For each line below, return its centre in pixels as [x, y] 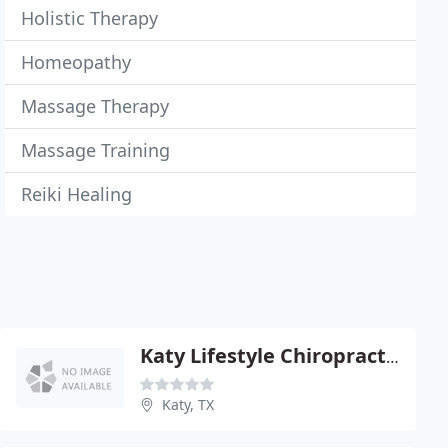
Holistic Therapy [90, 18]
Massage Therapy [95, 106]
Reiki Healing [77, 194]
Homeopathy [76, 62]
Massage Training [96, 150]
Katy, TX [188, 404]
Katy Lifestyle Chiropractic [392, 357]
